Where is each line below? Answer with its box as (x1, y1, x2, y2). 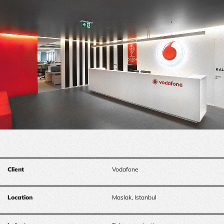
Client (7, 165, 24, 173)
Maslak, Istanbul (112, 193, 156, 201)
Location (7, 193, 32, 201)
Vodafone (112, 165, 138, 173)
